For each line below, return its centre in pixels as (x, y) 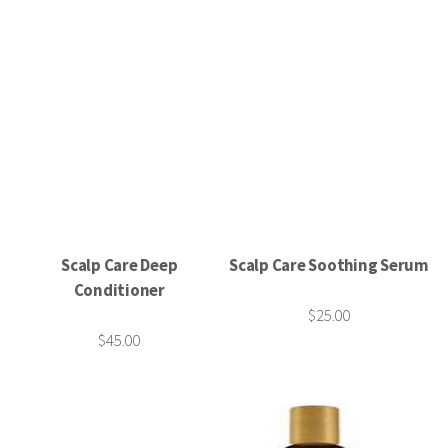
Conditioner (119, 290)
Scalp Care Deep (119, 265)
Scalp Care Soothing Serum (329, 265)
